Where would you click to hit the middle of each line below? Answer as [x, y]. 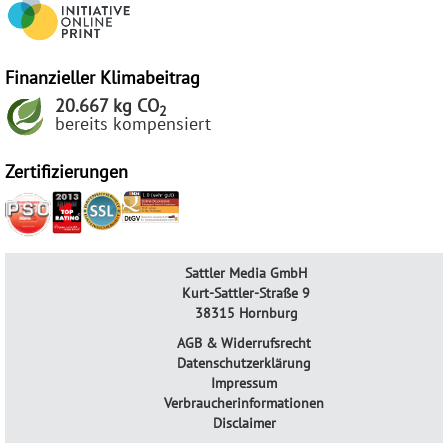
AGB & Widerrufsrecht [244, 343]
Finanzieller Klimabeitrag [102, 78]
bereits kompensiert [133, 124]
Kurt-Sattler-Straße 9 [244, 293]
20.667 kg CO [107, 106]
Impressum [244, 383]
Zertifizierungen [66, 172]
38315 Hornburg [244, 313]
